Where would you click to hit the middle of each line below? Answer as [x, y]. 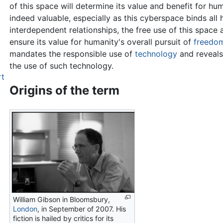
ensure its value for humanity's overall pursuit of [101, 42]
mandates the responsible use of [72, 54]
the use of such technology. [61, 66]
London [25, 209]
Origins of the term [64, 91]
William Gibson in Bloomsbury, [61, 200]
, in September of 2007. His [81, 209]
